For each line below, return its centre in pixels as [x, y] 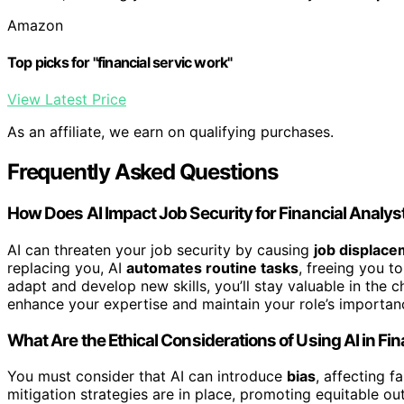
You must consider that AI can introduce [147, 376]
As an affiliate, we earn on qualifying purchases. [170, 132]
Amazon [35, 25]
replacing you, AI [67, 267]
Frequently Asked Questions [142, 172]
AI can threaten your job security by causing [161, 249]
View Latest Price [67, 100]
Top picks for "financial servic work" [120, 62]
